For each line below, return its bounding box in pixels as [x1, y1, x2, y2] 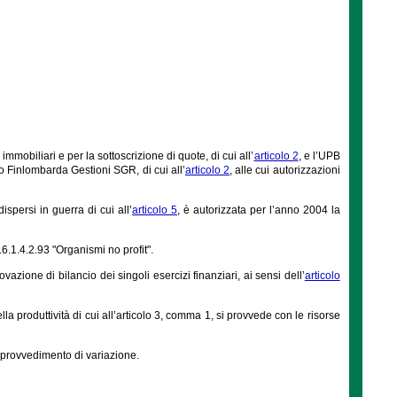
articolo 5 [132, 203, 177, 216]
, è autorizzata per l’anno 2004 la [177, 203, 340, 216]
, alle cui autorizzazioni [230, 163, 340, 176]
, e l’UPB [298, 149, 340, 162]
